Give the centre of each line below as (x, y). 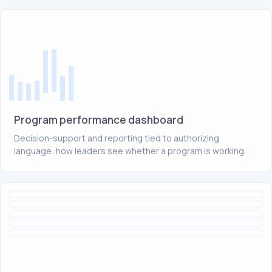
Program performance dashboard (99, 120)
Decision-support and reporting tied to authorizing (117, 138)
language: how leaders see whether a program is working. (130, 151)
